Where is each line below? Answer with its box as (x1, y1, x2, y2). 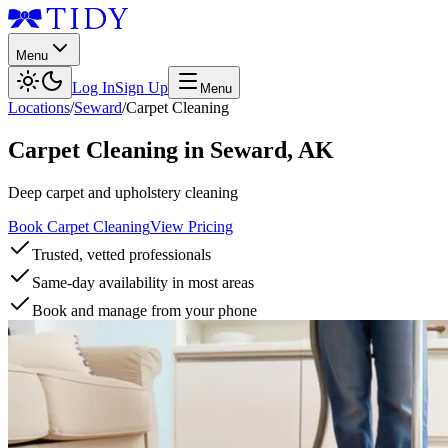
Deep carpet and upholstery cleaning (8, 183, 238, 201)
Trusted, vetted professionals (32, 245, 211, 263)
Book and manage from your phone (32, 301, 257, 319)
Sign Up (115, 79, 168, 96)
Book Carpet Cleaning (8, 217, 150, 235)
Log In (72, 79, 115, 96)
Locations (8, 99, 70, 116)
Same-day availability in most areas (32, 273, 254, 291)
